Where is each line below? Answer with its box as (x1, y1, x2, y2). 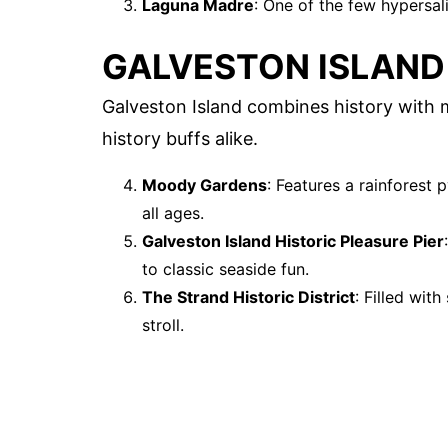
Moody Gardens (142, 174, 267, 195)
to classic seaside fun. (142, 258, 309, 279)
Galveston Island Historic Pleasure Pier (142, 230, 444, 251)
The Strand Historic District (142, 286, 355, 307)
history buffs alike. (102, 127, 258, 149)
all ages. (142, 202, 204, 223)
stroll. (142, 314, 184, 335)
